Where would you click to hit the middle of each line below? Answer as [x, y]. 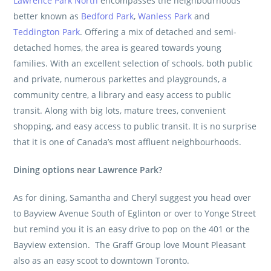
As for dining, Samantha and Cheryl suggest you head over [132, 198]
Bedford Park [108, 16]
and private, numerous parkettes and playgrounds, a [120, 79]
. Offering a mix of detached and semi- [158, 32]
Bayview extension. [54, 245]
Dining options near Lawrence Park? [89, 170]
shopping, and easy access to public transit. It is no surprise [135, 126]
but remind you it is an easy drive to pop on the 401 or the [132, 229]
